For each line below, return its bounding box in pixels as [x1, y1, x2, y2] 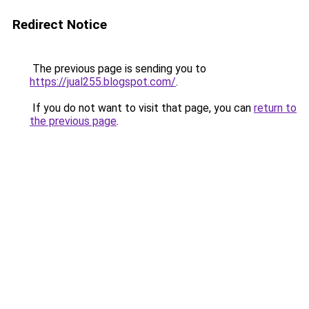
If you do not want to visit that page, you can [30, 101, 254, 114]
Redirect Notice [12, 17, 107, 32]
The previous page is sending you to [30, 62, 206, 75]
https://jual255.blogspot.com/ [30, 75, 176, 88]
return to [254, 101, 297, 114]
